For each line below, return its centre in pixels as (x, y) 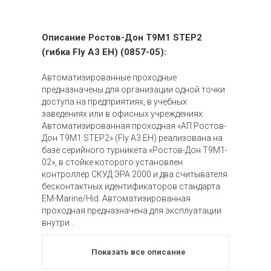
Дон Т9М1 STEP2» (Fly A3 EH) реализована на (132, 138)
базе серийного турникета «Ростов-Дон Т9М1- (135, 150)
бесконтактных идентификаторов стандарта (131, 187)
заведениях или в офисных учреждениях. (123, 114)
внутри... (58, 223)
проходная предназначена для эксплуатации (132, 211)
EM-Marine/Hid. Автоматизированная (116, 199)
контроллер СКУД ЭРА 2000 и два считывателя (135, 175)
